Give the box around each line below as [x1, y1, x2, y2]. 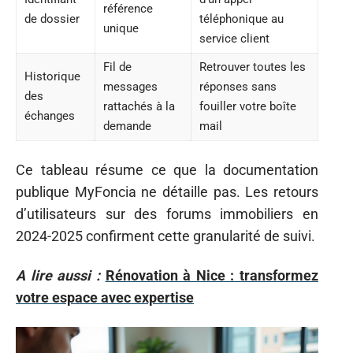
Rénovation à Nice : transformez [105, 267, 318, 284]
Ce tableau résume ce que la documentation [16, 161, 318, 178]
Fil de [103, 60, 132, 74]
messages [103, 80, 158, 94]
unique [103, 21, 139, 35]
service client [199, 32, 269, 46]
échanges [24, 109, 75, 123]
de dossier [24, 12, 80, 26]
